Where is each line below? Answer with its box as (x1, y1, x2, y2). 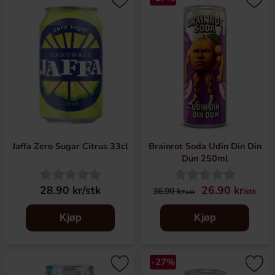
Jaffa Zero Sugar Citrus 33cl (12, 140, 128, 152)
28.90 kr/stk (40, 183, 101, 198)
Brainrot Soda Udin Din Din (148, 140, 261, 152)
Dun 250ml (181, 152, 228, 165)
